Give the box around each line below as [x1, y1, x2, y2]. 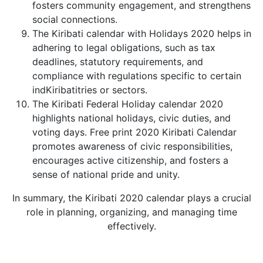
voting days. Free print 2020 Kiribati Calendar [32, 126, 237, 139]
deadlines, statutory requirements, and [32, 56, 203, 68]
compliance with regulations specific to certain [32, 70, 241, 82]
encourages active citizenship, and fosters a [32, 154, 228, 167]
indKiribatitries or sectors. [32, 84, 147, 96]
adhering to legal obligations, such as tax [32, 42, 215, 54]
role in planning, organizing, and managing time [26, 206, 237, 218]
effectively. [107, 220, 156, 232]
